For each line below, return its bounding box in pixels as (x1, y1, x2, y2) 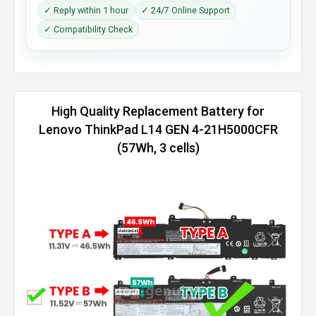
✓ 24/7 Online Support (141, 5, 230, 16)
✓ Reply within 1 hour (44, 5, 128, 16)
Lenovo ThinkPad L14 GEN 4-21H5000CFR (38, 122, 278, 137)
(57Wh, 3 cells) (116, 140, 200, 155)
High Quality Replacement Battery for (51, 104, 265, 119)
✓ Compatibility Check (44, 24, 133, 35)
